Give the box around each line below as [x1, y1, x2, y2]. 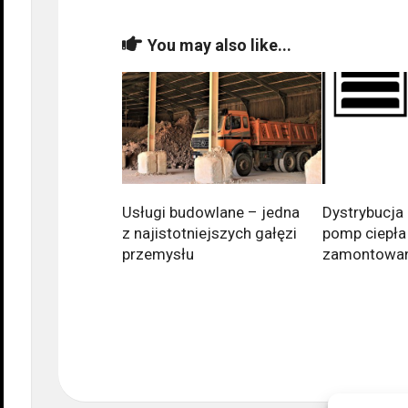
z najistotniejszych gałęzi [122, 224, 297, 243]
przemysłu [122, 245, 194, 264]
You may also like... [148, 36, 291, 55]
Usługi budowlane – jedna [122, 203, 300, 222]
